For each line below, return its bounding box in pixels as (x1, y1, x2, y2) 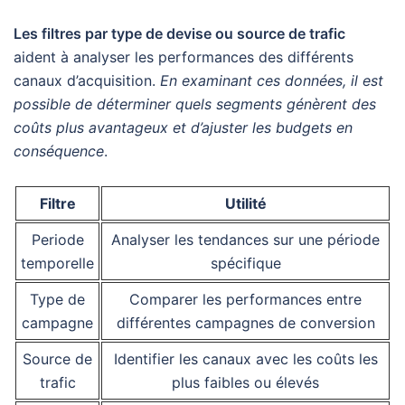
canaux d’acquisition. (14, 71, 160, 90)
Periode (31, 231, 84, 250)
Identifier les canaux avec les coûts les (113, 350, 378, 369)
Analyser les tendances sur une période (111, 231, 380, 250)
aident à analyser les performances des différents (14, 48, 353, 67)
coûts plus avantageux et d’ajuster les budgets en (14, 118, 353, 137)
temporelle (21, 254, 94, 273)
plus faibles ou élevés (172, 373, 319, 392)
